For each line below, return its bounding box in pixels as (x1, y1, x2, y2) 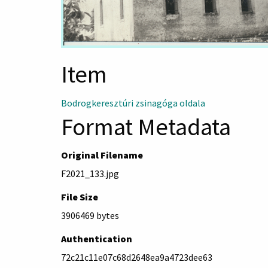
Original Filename (61, 148, 143, 161)
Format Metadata (61, 111, 231, 142)
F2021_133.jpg (61, 167, 119, 179)
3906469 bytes (61, 209, 119, 221)
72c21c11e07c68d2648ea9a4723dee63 (61, 251, 212, 263)
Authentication (61, 232, 132, 245)
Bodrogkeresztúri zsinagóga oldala (61, 96, 205, 109)
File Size (61, 190, 98, 203)
